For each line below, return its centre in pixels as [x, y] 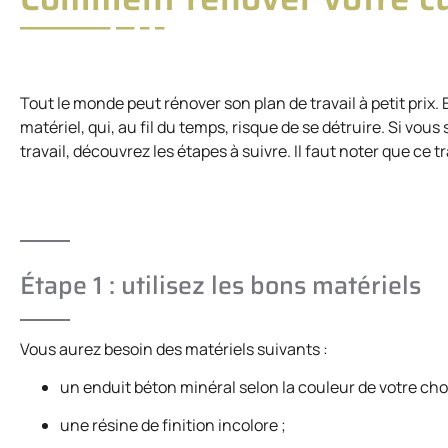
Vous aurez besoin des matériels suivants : [174, 348]
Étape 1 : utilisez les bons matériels [220, 285]
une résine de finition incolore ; [173, 425]
